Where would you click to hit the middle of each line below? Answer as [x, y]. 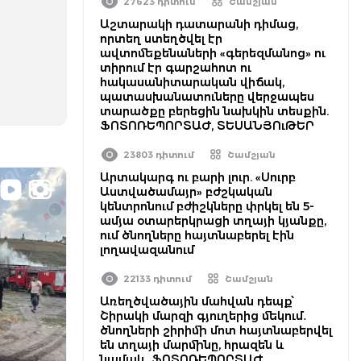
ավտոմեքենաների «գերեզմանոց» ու [213, 53]
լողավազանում [147, 250]
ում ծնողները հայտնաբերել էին [197, 235]
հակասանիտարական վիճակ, [192, 82]
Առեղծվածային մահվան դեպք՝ [197, 301]
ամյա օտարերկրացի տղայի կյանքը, [213, 221]
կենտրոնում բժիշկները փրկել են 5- [207, 206]
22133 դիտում [158, 279]
